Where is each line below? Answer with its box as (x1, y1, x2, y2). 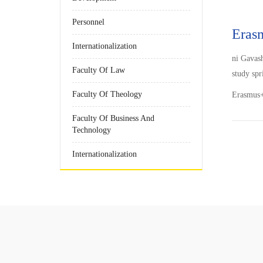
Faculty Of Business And (72, 114, 154, 123)
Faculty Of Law (72, 66, 125, 75)
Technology (72, 126, 111, 134)
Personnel (72, 18, 104, 26)
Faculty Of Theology (72, 90, 142, 99)
